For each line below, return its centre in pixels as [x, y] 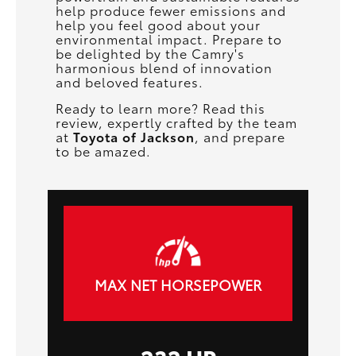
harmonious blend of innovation [164, 67]
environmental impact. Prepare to [169, 38]
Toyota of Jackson [134, 136]
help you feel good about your [158, 24]
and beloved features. [130, 81]
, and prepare [240, 136]
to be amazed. [103, 150]
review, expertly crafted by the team [176, 122]
